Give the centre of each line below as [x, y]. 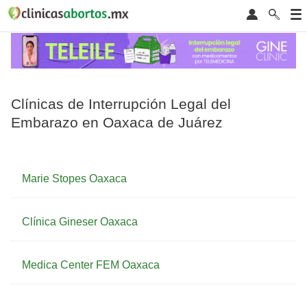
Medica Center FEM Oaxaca [91, 265]
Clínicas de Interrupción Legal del [121, 103]
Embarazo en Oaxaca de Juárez [117, 122]
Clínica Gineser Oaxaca [80, 222]
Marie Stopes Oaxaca [74, 179]
